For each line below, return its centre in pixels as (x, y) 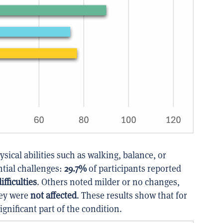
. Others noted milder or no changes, (108, 182)
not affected (54, 196)
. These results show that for (132, 196)
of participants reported (134, 169)
